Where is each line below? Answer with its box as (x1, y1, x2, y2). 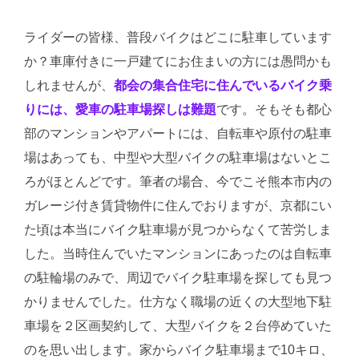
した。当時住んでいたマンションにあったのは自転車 (24, 247, 332, 260)
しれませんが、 (24, 79, 114, 92)
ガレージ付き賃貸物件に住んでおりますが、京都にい (24, 199, 332, 212)
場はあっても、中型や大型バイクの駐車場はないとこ (24, 151, 332, 164)
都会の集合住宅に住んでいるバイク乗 (114, 79, 332, 92)
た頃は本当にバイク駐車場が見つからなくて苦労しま (24, 223, 332, 236)
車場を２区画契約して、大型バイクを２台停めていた (24, 319, 332, 333)
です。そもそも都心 (216, 103, 332, 116)
